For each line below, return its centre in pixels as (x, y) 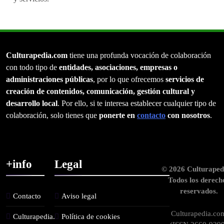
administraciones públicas (49, 79)
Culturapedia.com (37, 55)
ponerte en (118, 115)
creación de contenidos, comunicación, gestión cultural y (100, 91)
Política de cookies (90, 217)
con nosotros (188, 115)
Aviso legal (79, 196)
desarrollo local (32, 103)
